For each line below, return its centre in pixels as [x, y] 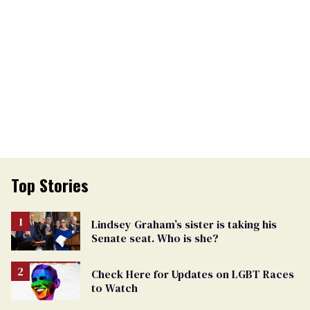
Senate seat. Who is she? [155, 238]
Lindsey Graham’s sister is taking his [184, 224]
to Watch [115, 288]
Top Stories [50, 184]
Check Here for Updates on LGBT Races [193, 274]
